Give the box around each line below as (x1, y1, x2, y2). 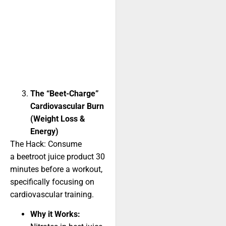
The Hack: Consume (10, 139, 82, 149)
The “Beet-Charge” (30, 89, 99, 99)
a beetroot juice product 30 (10, 152, 105, 162)
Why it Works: (30, 209, 80, 219)
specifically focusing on (10, 177, 94, 187)
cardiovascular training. (10, 190, 94, 200)
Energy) (30, 127, 59, 137)
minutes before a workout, (10, 164, 102, 175)
